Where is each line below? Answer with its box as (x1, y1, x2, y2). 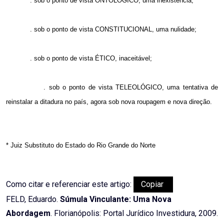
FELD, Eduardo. (6, 194, 60, 204)
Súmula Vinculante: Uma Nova (60, 194, 171, 204)
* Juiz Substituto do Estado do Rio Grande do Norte (6, 141, 155, 149)
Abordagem (6, 208, 50, 218)
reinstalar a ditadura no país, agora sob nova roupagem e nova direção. (6, 98, 212, 106)
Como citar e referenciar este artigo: (6, 179, 133, 189)
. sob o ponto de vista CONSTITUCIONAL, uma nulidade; (30, 25, 196, 33)
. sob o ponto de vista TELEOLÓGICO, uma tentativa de (43, 83, 218, 91)
